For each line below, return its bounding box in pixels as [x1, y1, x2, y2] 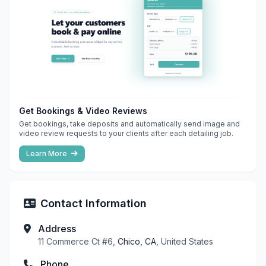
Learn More [26, 148, 69, 158]
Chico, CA [118, 236, 156, 246]
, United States [156, 236, 213, 246]
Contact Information [40, 197, 147, 210]
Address [38, 222, 76, 235]
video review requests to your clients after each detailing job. [19, 128, 233, 138]
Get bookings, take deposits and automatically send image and [19, 119, 240, 128]
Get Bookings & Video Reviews [19, 105, 147, 116]
